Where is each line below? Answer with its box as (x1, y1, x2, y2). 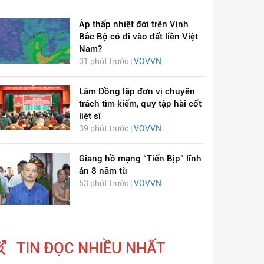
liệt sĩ (78, 111, 101, 122)
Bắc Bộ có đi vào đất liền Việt (78, 31, 198, 42)
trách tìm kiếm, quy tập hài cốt (78, 98, 202, 110)
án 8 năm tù (78, 166, 127, 177)
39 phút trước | (78, 124, 134, 134)
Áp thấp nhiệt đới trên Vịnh (78, 19, 189, 30)
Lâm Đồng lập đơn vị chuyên (78, 86, 195, 97)
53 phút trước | (78, 179, 134, 189)
